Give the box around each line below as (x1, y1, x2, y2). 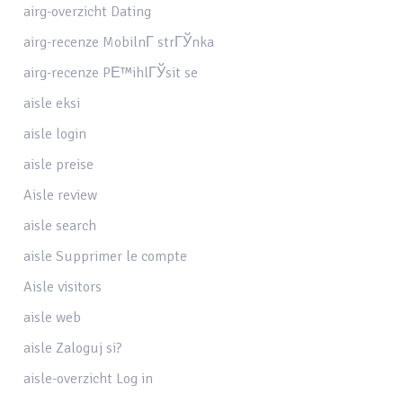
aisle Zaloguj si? (23, 338, 123, 357)
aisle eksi (23, 94, 81, 112)
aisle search (23, 216, 97, 235)
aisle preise (23, 155, 94, 174)
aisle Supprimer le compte (23, 246, 188, 265)
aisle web (23, 308, 82, 327)
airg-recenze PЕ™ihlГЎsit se (23, 63, 199, 82)
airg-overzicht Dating (23, 2, 152, 21)
